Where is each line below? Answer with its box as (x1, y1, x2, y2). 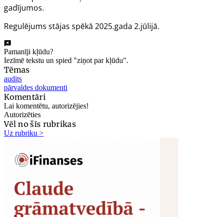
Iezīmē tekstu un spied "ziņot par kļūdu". (4, 56, 128, 64)
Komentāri (4, 92, 46, 102)
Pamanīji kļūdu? (4, 47, 53, 56)
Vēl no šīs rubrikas (4, 119, 77, 129)
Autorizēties (4, 110, 41, 119)
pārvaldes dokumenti (4, 83, 67, 92)
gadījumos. (4, 2, 44, 13)
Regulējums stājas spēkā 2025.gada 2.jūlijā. (4, 20, 159, 31)
